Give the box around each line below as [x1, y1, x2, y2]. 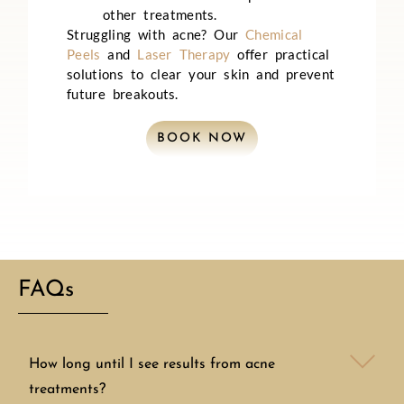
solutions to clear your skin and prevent [67, 66, 335, 83]
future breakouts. [67, 86, 179, 103]
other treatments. [103, 6, 217, 23]
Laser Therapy [137, 46, 231, 63]
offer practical [230, 46, 330, 63]
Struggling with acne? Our [67, 26, 239, 43]
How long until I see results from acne [29, 357, 275, 372]
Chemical [245, 26, 303, 43]
